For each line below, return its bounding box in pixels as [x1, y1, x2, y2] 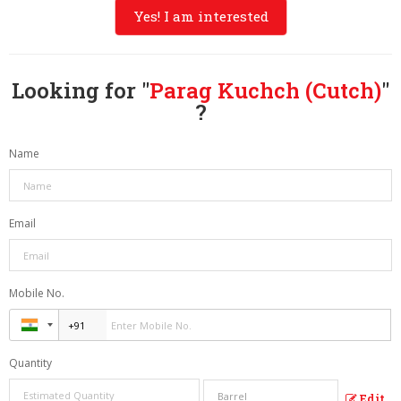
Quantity [9, 355, 52, 371]
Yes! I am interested [132, 7, 269, 26]
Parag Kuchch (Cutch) [149, 76, 381, 106]
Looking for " [12, 76, 149, 106]
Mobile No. [9, 286, 64, 302]
